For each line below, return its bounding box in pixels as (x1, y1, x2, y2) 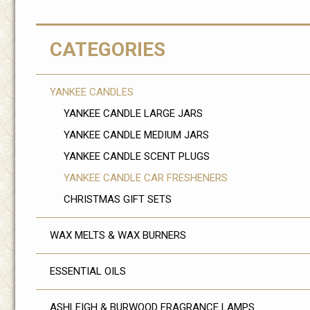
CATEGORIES (50, 38, 165, 61)
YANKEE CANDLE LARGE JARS (64, 107, 203, 120)
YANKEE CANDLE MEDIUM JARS (64, 129, 209, 141)
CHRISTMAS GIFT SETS (64, 193, 172, 206)
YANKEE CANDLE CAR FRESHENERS (64, 172, 228, 184)
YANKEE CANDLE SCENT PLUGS (64, 150, 210, 163)
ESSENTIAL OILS (50, 265, 126, 277)
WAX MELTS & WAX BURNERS (50, 229, 186, 241)
